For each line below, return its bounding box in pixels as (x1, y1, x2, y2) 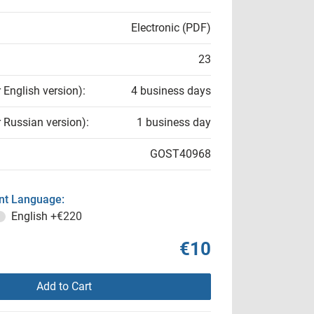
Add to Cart (36, 280, 92, 293)
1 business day (137, 116, 211, 129)
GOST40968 (150, 147, 211, 161)
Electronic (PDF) (131, 21, 211, 34)
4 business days (131, 84, 211, 97)
